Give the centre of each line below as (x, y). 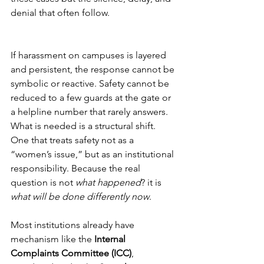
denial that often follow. (60, 13)
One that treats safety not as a (73, 140)
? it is (152, 183)
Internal (111, 239)
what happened (108, 183)
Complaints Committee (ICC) (71, 253)
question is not (43, 183)
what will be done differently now (80, 197)
